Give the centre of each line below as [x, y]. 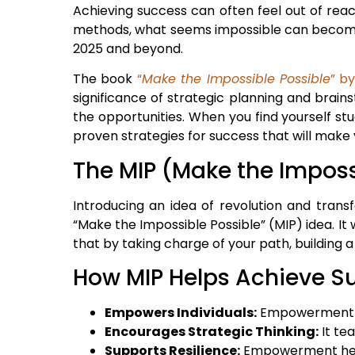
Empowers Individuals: [181, 313]
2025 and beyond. [128, 48]
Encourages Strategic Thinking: [212, 332]
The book [105, 79]
